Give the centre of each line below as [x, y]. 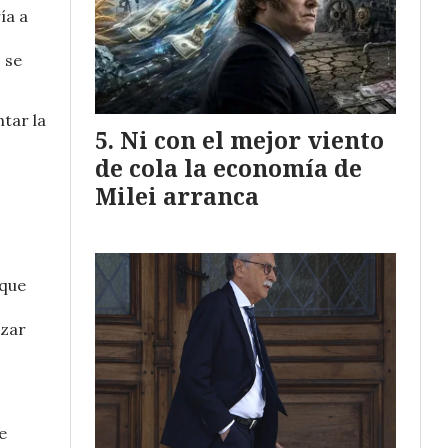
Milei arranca [177, 195]
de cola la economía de [228, 167]
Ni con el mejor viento [252, 139]
